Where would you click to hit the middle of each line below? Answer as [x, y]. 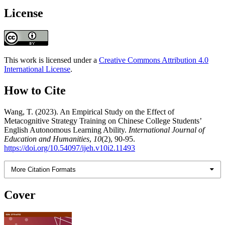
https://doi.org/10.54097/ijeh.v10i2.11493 [70, 148]
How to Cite [35, 90]
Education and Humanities [47, 139]
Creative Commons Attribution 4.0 [154, 60]
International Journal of [166, 130]
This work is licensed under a [51, 60]
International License [37, 69]
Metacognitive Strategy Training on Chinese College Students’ [103, 121]
